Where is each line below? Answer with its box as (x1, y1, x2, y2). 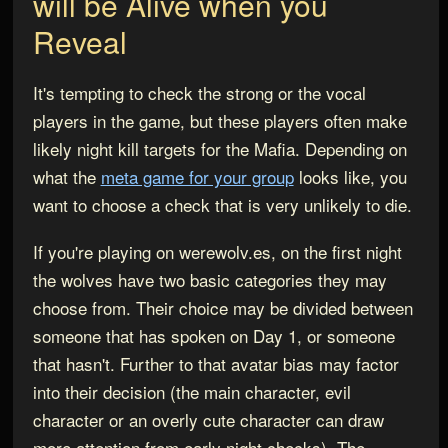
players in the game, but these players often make (32, 108, 407, 134)
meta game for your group (100, 164, 294, 190)
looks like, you (293, 164, 407, 190)
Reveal (32, 19, 127, 63)
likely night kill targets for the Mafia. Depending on (32, 136, 407, 162)
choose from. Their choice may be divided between (32, 295, 413, 321)
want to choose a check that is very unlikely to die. (32, 192, 412, 218)
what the (32, 164, 101, 190)
